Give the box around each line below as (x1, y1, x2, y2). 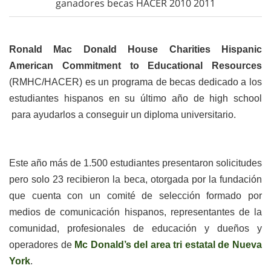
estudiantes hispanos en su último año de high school (9, 93, 262, 103)
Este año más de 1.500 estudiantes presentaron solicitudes (9, 158, 262, 168)
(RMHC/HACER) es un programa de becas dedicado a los (9, 77, 262, 87)
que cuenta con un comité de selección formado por (9, 191, 262, 201)
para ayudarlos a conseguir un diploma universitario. (9, 109, 236, 120)
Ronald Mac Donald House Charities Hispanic (9, 44, 262, 54)
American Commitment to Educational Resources (9, 60, 262, 71)
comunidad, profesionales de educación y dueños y (9, 223, 262, 233)
